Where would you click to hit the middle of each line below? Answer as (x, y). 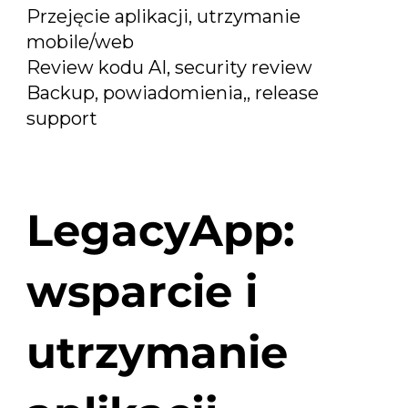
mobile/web (81, 41)
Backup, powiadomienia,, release (173, 92)
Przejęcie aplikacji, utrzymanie (164, 16)
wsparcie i (142, 292)
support (62, 118)
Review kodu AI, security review (170, 67)
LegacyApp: (160, 231)
